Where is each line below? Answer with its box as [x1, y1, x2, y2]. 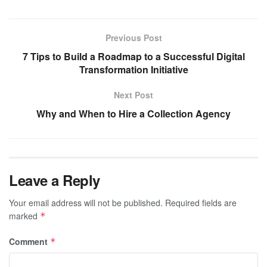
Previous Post [105, 31, 162, 44]
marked [9, 209, 40, 222]
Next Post [114, 88, 153, 101]
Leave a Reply [9, 169, 100, 190]
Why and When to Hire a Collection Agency [36, 106, 231, 120]
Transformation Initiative [79, 62, 188, 76]
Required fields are [165, 196, 237, 209]
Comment [9, 235, 50, 247]
